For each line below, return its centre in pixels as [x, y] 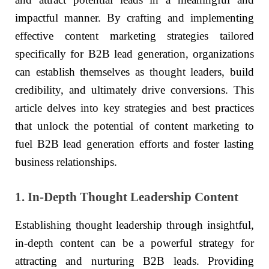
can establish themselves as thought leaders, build [134, 72]
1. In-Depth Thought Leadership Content [127, 196]
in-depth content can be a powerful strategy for [134, 243]
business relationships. [66, 162]
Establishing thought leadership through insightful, [134, 225]
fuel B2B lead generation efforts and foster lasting [134, 144]
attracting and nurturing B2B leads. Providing [134, 261]
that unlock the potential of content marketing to [134, 126]
